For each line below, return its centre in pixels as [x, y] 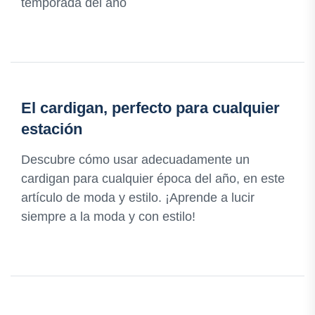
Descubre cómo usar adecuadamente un [135, 160]
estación [52, 129]
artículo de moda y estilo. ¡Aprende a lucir [138, 198]
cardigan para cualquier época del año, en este [153, 179]
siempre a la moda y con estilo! [108, 217]
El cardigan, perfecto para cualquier [150, 108]
